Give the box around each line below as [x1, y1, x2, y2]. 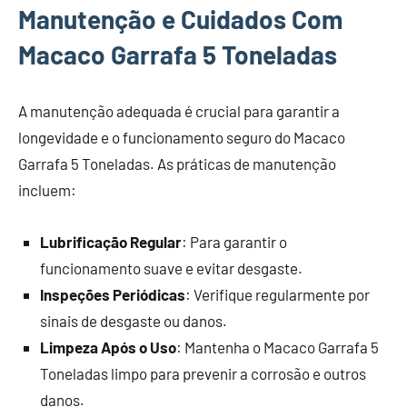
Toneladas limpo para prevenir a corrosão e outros [40, 364, 366, 383]
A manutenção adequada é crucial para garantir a [18, 102, 340, 121]
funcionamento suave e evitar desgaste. [40, 259, 303, 278]
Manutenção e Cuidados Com [18, 4, 342, 35]
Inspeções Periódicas [40, 285, 185, 304]
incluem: [18, 181, 76, 200]
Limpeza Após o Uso [40, 338, 176, 357]
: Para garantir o [182, 233, 287, 252]
